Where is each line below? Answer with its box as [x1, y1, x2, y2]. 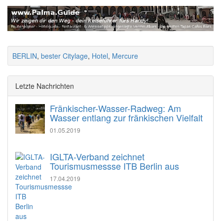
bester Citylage [41, 51, 88, 61]
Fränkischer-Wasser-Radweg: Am [50, 102, 181, 115]
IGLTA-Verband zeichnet [50, 150, 145, 163]
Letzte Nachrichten [15, 81, 74, 91]
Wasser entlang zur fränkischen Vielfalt [50, 111, 203, 124]
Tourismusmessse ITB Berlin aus [50, 159, 179, 173]
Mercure [112, 51, 138, 61]
